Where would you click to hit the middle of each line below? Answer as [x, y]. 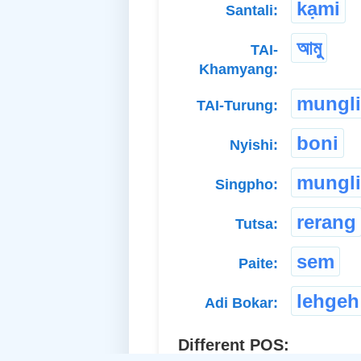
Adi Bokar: [241, 303]
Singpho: [247, 184]
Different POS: [234, 344]
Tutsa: [257, 224]
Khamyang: [239, 69]
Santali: [252, 10]
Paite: [258, 263]
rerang [326, 222]
